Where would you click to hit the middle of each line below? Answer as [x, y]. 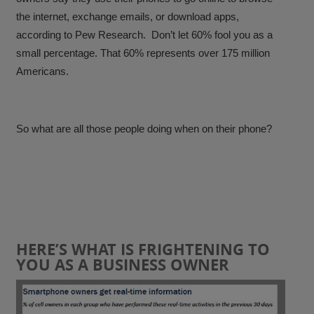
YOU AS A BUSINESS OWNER [123, 264]
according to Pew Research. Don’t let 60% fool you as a [145, 34]
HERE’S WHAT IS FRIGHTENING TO [143, 249]
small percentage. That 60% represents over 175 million [143, 53]
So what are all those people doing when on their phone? [144, 128]
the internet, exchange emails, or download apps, [128, 16]
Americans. [43, 71]
